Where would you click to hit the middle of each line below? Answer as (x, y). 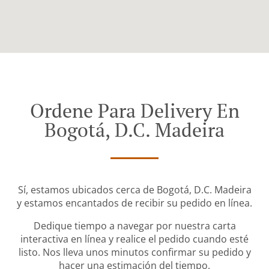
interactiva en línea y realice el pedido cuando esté (134, 239)
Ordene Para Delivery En (134, 111)
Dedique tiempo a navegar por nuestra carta (134, 226)
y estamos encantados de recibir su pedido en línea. (134, 203)
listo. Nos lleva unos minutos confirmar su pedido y (134, 252)
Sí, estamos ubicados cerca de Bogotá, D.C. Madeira (134, 190)
